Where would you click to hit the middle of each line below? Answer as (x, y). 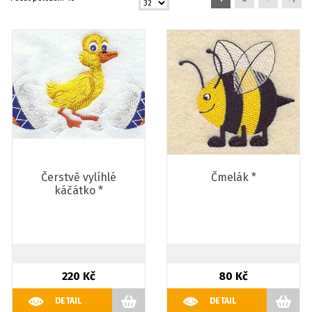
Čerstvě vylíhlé (79, 177)
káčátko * (79, 190)
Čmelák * (233, 177)
